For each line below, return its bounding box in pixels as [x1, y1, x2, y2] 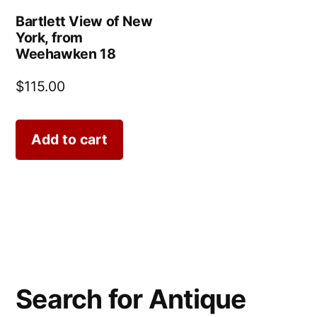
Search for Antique [16, 283, 246, 316]
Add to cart [31, 130, 108, 148]
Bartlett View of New [16, 12, 153, 30]
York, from [16, 28, 83, 46]
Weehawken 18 [16, 45, 116, 62]
